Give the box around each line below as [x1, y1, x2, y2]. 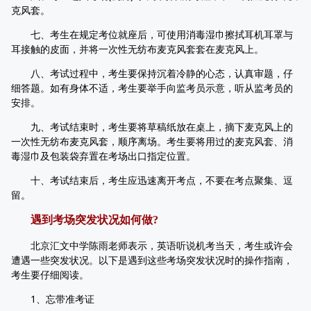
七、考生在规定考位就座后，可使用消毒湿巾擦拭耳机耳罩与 [11, 28, 293, 41]
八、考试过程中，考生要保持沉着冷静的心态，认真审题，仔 [11, 67, 293, 80]
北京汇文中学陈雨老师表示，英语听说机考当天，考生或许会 [11, 239, 293, 252]
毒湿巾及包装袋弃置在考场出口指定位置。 [11, 149, 196, 162]
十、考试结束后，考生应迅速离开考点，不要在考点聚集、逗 [11, 174, 293, 187]
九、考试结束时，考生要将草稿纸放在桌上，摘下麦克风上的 [11, 120, 293, 133]
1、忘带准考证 [11, 292, 94, 305]
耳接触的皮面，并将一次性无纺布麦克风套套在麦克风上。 [11, 42, 264, 56]
